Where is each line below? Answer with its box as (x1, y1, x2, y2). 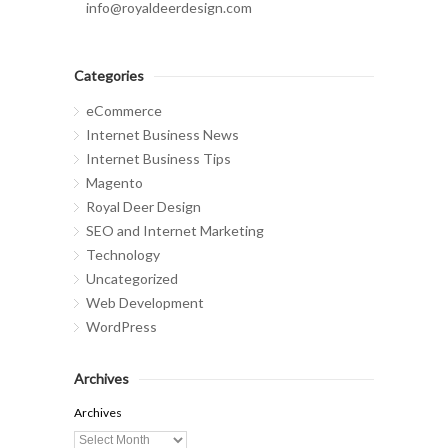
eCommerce (86, 102, 162, 120)
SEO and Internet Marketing (86, 222, 264, 240)
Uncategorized (86, 270, 178, 288)
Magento (86, 174, 143, 192)
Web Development (86, 294, 204, 312)
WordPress (86, 318, 157, 336)
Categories (74, 67, 144, 85)
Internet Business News (86, 126, 239, 144)
